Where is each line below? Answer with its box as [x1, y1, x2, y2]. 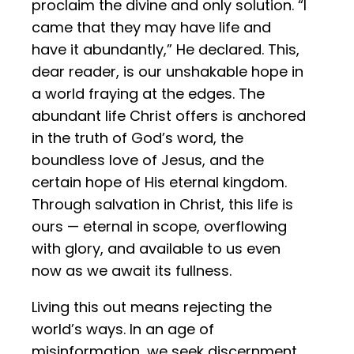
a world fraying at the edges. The [32, 84, 265, 104]
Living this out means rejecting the [32, 297, 272, 318]
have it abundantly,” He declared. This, [32, 40, 299, 60]
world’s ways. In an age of [32, 319, 214, 340]
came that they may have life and [32, 17, 271, 38]
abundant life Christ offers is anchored [32, 106, 306, 126]
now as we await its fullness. [32, 261, 232, 281]
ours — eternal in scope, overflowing [32, 217, 287, 237]
